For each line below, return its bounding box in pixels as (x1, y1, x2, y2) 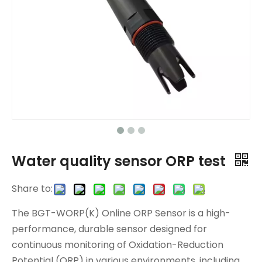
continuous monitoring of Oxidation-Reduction (12, 238, 223, 251)
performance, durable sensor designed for (12, 222, 207, 236)
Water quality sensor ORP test (12, 151, 229, 171)
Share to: (12, 182, 53, 195)
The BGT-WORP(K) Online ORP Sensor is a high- (12, 206, 230, 220)
